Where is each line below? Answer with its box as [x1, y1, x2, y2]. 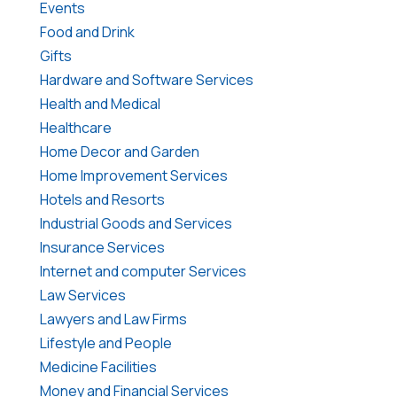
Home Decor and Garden [39, 141, 199, 161]
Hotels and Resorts [39, 189, 165, 209]
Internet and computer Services [39, 261, 246, 281]
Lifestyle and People [39, 332, 172, 353]
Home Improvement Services [39, 165, 228, 185]
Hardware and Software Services [39, 69, 253, 90]
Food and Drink [39, 21, 135, 42]
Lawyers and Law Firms [39, 308, 187, 329]
